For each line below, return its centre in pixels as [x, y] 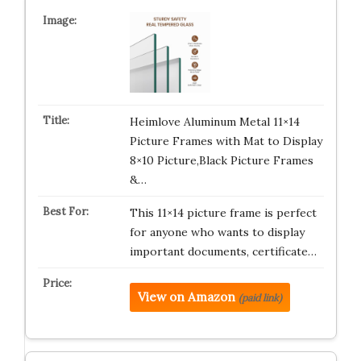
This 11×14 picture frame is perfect [223, 213]
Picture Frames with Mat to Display [226, 141]
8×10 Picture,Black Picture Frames [221, 160]
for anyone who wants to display [217, 232]
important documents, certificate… [223, 251]
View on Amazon [186, 297]
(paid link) [260, 298]
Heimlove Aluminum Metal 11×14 [214, 122]
